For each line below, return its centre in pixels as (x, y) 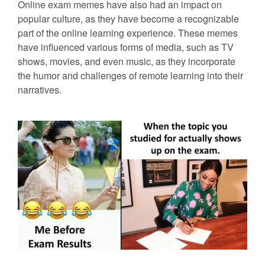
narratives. (40, 89)
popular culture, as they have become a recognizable (128, 18)
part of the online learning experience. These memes (128, 33)
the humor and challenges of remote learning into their (130, 75)
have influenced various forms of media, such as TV (126, 47)
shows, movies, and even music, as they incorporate (127, 61)
